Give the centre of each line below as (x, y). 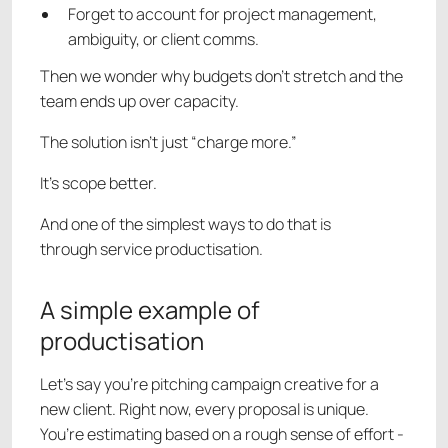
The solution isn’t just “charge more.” (168, 142)
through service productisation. (151, 249)
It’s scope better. (98, 183)
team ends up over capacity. (139, 101)
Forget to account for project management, (222, 14)
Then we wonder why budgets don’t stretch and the (221, 76)
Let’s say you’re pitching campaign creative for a (209, 384)
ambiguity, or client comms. (163, 39)
